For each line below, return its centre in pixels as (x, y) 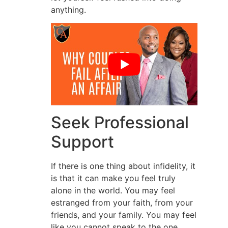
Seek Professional (120, 122)
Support (82, 141)
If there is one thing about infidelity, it (123, 166)
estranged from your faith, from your (122, 202)
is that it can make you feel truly (113, 178)
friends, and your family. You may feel (124, 215)
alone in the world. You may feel (113, 190)
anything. (68, 9)
